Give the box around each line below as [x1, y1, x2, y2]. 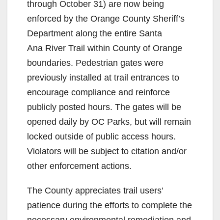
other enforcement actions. [27, 161, 132, 171]
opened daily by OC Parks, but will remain [27, 116, 191, 127]
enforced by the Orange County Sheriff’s [27, 13, 185, 24]
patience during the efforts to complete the [27, 200, 192, 210]
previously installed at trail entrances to [27, 72, 179, 82]
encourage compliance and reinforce [27, 87, 170, 97]
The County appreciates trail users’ [27, 185, 163, 195]
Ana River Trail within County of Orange [27, 43, 182, 53]
